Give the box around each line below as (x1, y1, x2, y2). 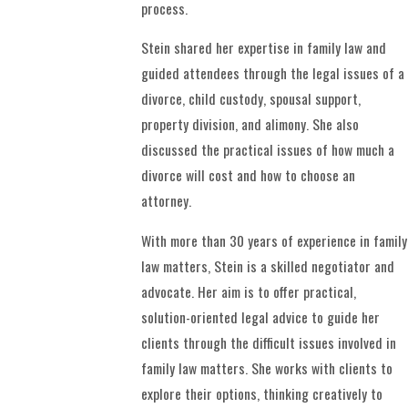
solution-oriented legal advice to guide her (141, 306, 381, 329)
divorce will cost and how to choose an (141, 164, 356, 187)
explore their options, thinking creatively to (141, 382, 383, 405)
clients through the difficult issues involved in (141, 331, 397, 354)
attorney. (141, 189, 192, 212)
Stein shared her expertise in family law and (141, 36, 387, 59)
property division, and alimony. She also (141, 113, 360, 136)
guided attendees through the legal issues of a (141, 62, 405, 85)
